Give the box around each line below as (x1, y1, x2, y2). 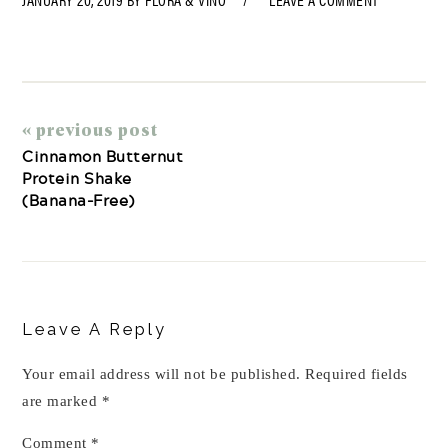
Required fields (305, 366, 408, 382)
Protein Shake (22, 166, 132, 190)
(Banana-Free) (22, 188, 135, 212)
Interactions (21, 295, 161, 316)
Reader (21, 272, 102, 293)
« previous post (22, 118, 159, 140)
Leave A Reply (22, 319, 168, 339)
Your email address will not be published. (22, 366, 301, 382)
